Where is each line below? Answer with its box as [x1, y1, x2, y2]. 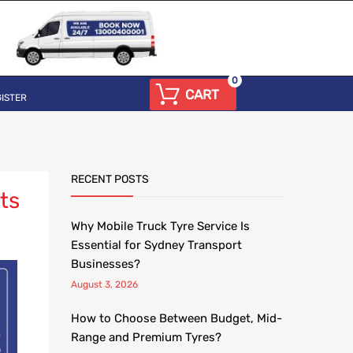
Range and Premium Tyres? [71, 330, 221, 344]
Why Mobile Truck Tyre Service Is [71, 219, 250, 233]
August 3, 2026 [71, 279, 138, 290]
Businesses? [71, 257, 140, 271]
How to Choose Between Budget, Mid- [71, 311, 282, 325]
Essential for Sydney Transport [71, 238, 242, 252]
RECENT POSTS [71, 173, 149, 186]
